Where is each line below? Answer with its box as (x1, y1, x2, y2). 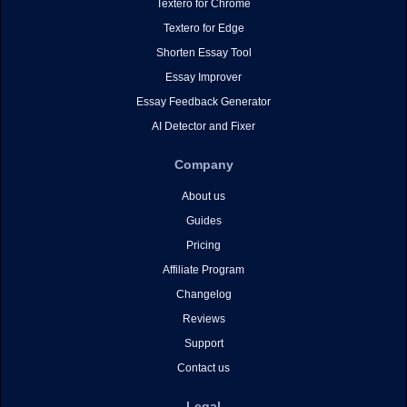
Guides (185, 214, 222, 227)
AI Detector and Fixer (152, 120, 255, 133)
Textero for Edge (163, 22, 244, 35)
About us (182, 190, 225, 203)
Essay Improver (165, 71, 242, 84)
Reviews (182, 313, 225, 325)
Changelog (175, 288, 232, 301)
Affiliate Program (163, 263, 244, 276)
